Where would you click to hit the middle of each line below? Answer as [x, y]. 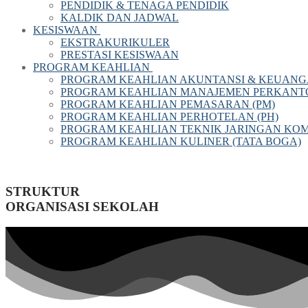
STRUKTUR [43, 191]
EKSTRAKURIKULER [115, 42]
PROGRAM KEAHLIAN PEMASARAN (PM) [168, 104]
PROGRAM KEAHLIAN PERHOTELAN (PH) [169, 117]
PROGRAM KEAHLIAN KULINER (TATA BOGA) [181, 141]
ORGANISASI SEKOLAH [82, 206]
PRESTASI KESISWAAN [120, 55]
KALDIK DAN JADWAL [120, 18]
